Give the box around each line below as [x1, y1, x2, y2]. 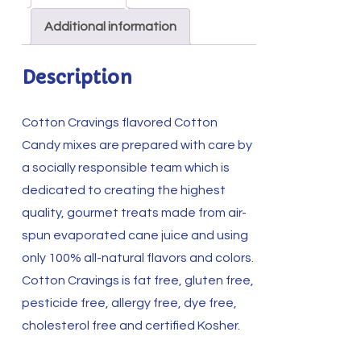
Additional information [44, 19, 176, 33]
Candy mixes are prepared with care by [21, 138, 252, 151]
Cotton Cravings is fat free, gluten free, [21, 273, 254, 287]
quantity [20, 2, 72, 15]
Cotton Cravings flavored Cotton [21, 115, 218, 129]
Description [21, 65, 132, 89]
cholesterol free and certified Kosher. [21, 318, 240, 332]
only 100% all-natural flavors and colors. [21, 251, 254, 264]
